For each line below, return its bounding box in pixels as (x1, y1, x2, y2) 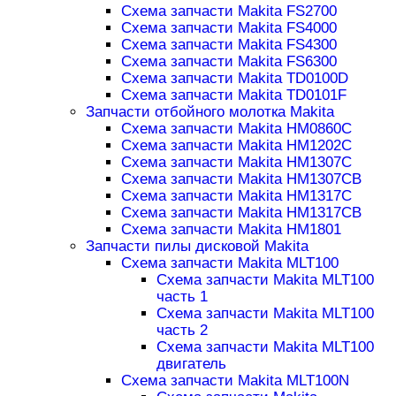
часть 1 (156, 288, 208, 306)
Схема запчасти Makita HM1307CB (120, 171, 362, 188)
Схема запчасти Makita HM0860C (120, 120, 352, 138)
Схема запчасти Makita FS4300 (120, 36, 337, 54)
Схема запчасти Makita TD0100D (120, 70, 348, 88)
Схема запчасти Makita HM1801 (120, 221, 341, 239)
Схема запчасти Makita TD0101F (120, 87, 346, 104)
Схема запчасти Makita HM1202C (120, 137, 352, 155)
